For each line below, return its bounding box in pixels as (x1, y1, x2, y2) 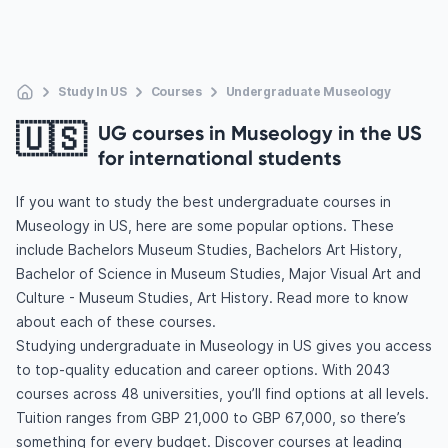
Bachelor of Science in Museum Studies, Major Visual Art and (16, 265, 421, 282)
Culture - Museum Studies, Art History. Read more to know (16, 289, 408, 306)
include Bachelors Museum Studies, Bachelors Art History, (16, 241, 402, 258)
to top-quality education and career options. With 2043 (16, 361, 390, 378)
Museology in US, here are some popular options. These (16, 217, 394, 234)
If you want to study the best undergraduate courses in (16, 193, 391, 210)
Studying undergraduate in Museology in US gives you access (16, 337, 432, 354)
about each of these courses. (16, 313, 216, 330)
